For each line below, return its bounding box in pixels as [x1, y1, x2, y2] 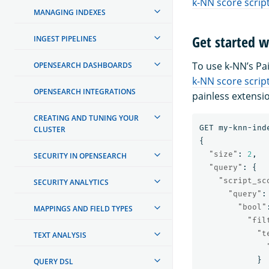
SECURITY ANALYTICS [34, 177, 109, 187]
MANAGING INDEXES [34, 7, 106, 17]
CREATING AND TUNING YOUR [34, 112, 139, 123]
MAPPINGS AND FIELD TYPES [34, 203, 133, 214]
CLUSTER [34, 124, 65, 134]
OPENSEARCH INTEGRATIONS [34, 86, 136, 97]
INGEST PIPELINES [34, 33, 97, 44]
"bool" [238, 202, 267, 211]
